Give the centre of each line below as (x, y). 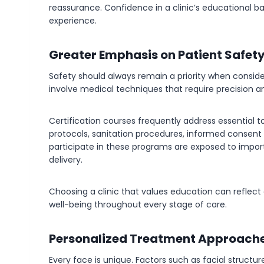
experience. (73, 21)
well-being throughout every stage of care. (138, 204)
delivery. (66, 160)
